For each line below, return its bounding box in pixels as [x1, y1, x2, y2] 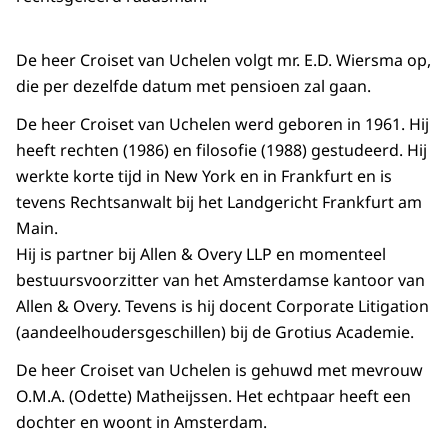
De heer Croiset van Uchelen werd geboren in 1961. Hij [16, 113, 429, 136]
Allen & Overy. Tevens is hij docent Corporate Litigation [16, 295, 429, 318]
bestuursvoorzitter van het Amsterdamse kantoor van [16, 269, 425, 292]
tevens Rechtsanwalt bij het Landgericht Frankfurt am [16, 191, 422, 214]
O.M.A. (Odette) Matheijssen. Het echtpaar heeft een [16, 385, 411, 408]
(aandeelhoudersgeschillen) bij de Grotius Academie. [16, 321, 414, 344]
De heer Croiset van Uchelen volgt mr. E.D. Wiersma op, [16, 49, 431, 72]
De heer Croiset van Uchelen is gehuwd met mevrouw [16, 359, 423, 382]
